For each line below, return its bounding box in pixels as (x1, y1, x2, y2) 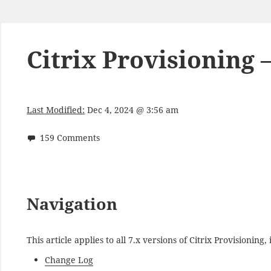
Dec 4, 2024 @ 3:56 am (87, 103, 179, 116)
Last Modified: (27, 103, 85, 116)
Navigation (27, 192, 118, 215)
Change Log (45, 253, 94, 266)
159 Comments (40, 132, 100, 144)
